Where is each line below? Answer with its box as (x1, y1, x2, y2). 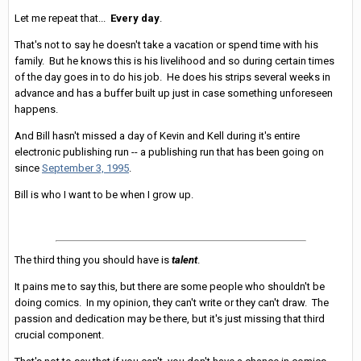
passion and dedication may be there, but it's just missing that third (15, 313, 325, 326)
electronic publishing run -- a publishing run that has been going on (15, 146, 324, 159)
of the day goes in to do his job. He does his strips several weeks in (15, 71, 330, 84)
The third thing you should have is (15, 254, 172, 267)
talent (172, 254, 197, 267)
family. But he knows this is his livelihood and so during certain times (15, 55, 334, 68)
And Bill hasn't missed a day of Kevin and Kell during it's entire (15, 130, 300, 143)
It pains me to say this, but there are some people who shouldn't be (15, 280, 325, 293)
